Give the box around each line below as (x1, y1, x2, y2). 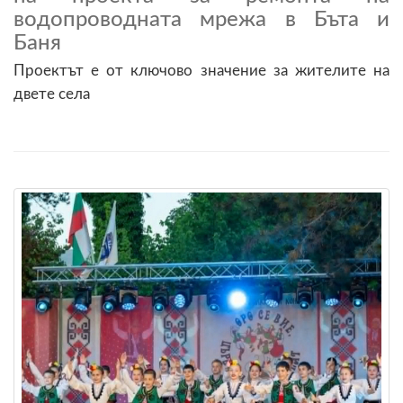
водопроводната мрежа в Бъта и (13, 8, 390, 31)
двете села (13, 85, 90, 102)
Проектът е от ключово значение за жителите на (13, 62, 390, 78)
